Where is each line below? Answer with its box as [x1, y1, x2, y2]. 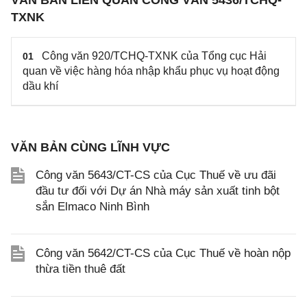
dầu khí [23, 80, 58, 92]
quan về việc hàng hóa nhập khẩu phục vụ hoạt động [23, 65, 280, 77]
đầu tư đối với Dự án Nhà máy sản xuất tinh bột [36, 184, 280, 197]
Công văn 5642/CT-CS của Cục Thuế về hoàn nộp [36, 247, 291, 260]
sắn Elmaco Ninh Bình [36, 200, 149, 213]
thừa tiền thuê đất [36, 262, 125, 275]
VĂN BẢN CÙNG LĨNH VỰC [11, 140, 170, 154]
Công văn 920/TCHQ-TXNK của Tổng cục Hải [42, 50, 267, 62]
